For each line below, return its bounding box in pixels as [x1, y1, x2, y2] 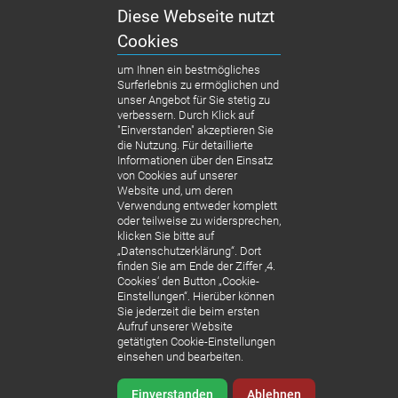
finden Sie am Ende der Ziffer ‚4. [116, 259, 275, 274]
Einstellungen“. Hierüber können [116, 290, 275, 304]
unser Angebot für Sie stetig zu [116, 93, 270, 107]
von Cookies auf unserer [116, 169, 237, 183]
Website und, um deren [116, 184, 233, 198]
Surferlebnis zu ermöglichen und [116, 78, 279, 92]
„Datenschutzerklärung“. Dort [116, 244, 261, 259]
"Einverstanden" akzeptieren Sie [116, 123, 274, 138]
